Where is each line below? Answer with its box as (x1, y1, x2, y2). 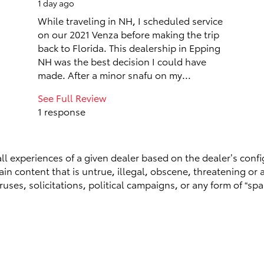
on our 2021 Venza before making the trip (38, 27, 219, 41)
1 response (38, 104, 85, 118)
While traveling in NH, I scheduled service (38, 14, 223, 27)
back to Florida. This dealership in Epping (38, 41, 220, 54)
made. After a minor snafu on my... (38, 68, 191, 81)
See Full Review (38, 91, 106, 104)
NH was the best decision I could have (38, 54, 206, 68)
